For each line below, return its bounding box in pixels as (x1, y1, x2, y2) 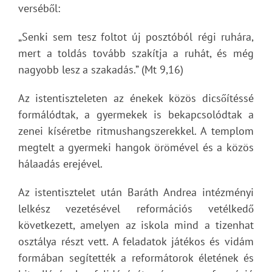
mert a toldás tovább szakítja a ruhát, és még (18, 46, 254, 60)
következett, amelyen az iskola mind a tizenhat (18, 218, 254, 232)
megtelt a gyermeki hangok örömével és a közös (18, 140, 254, 154)
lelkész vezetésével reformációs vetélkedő (18, 202, 254, 216)
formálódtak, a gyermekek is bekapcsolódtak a (18, 107, 254, 121)
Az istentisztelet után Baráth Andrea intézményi (18, 185, 254, 199)
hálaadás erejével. (18, 157, 103, 171)
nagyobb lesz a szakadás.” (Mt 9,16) (18, 63, 183, 76)
